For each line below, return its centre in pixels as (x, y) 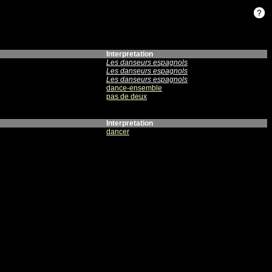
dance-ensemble (134, 88)
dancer (118, 132)
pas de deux (127, 97)
